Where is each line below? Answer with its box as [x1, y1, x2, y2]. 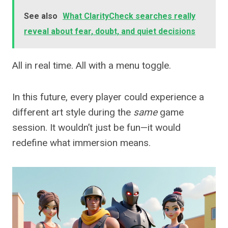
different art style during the [12, 106, 133, 119]
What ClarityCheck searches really [63, 11, 195, 21]
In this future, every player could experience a [12, 91, 204, 103]
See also [24, 11, 58, 21]
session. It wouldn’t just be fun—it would [12, 122, 181, 134]
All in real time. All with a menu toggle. [12, 60, 171, 72]
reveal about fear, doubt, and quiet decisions [24, 26, 195, 37]
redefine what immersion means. [12, 137, 151, 149]
